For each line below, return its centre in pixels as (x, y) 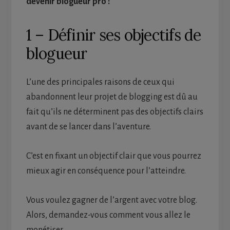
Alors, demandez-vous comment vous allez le (108, 215)
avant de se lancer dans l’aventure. (88, 127)
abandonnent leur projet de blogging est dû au (112, 97)
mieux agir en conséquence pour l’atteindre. (106, 171)
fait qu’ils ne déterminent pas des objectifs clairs (114, 112)
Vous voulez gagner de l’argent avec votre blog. (111, 200)
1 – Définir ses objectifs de (113, 35)
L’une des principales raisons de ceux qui (100, 82)
